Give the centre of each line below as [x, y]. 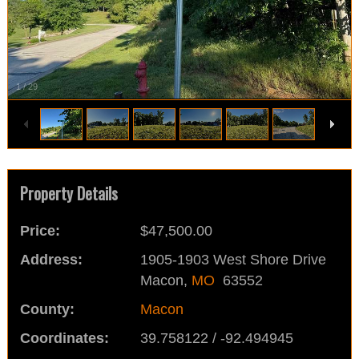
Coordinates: [64, 339]
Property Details [69, 194]
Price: [40, 231]
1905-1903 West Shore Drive [233, 260]
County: [47, 310]
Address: [51, 260]
